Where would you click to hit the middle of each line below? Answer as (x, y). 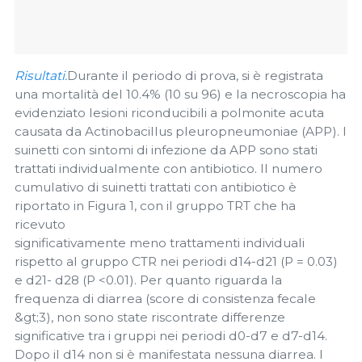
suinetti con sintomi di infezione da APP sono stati (166, 150)
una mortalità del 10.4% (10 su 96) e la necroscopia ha (180, 95)
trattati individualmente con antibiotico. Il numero (168, 169)
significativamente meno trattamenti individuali (160, 243)
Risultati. (41, 76)
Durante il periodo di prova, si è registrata (195, 76)
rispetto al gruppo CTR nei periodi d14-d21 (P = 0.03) (176, 262)
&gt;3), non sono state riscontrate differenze (150, 318)
